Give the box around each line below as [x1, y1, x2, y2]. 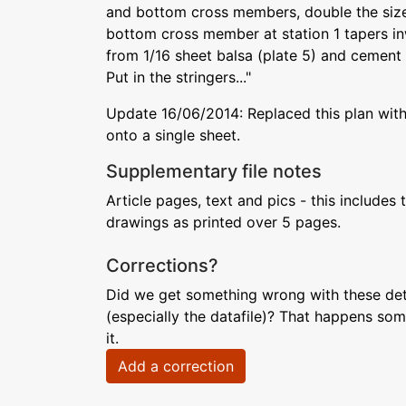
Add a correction [118, 357, 234, 375]
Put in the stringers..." [106, 68, 251, 86]
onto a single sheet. [106, 126, 240, 144]
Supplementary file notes [106, 160, 322, 182]
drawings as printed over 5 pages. [106, 213, 341, 231]
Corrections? [106, 255, 218, 276]
